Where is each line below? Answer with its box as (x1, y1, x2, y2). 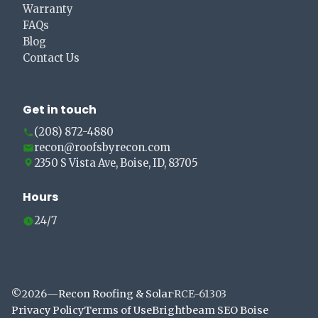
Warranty (23, 3, 73, 16)
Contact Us (23, 52, 79, 65)
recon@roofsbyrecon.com (34, 141, 170, 155)
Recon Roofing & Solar (58, 287, 172, 301)
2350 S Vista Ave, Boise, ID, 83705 (34, 157, 198, 170)
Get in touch (23, 102, 97, 119)
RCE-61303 (174, 287, 226, 301)
